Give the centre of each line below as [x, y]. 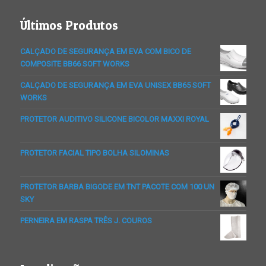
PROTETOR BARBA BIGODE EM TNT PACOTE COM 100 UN [117, 187]
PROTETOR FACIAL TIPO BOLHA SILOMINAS [94, 153]
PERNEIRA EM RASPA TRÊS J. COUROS [86, 221]
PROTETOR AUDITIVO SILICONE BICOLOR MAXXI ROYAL [114, 119]
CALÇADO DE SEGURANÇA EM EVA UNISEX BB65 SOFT [115, 85]
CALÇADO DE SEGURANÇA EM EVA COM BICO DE [105, 51]
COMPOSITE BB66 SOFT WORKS [75, 64]
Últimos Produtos [69, 25]
